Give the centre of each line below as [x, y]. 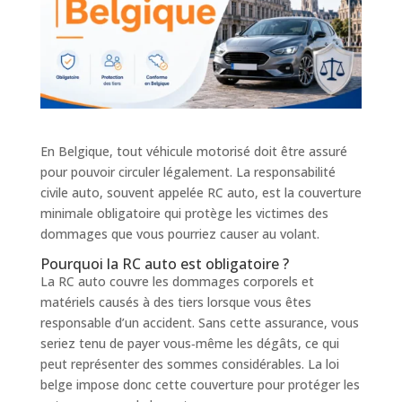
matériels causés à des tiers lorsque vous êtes [175, 301]
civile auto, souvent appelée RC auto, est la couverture [201, 192]
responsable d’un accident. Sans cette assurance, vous [199, 322]
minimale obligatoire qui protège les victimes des [184, 213]
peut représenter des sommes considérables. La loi [189, 363]
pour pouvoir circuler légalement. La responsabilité [188, 171]
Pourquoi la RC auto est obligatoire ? [164, 263]
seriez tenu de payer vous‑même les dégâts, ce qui [189, 343]
